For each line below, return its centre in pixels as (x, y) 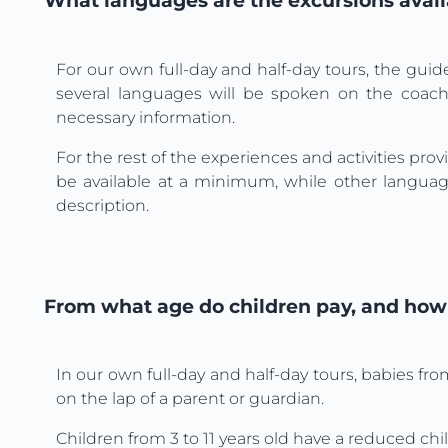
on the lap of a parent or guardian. (190, 399)
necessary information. (145, 117)
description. (102, 205)
